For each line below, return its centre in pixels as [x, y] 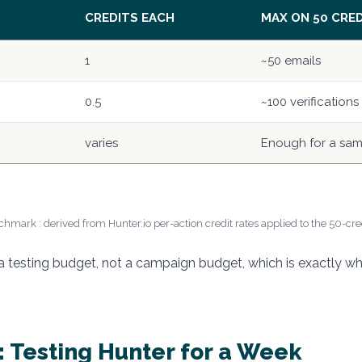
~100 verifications [310, 102]
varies [101, 143]
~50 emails [291, 61]
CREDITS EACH [130, 18]
